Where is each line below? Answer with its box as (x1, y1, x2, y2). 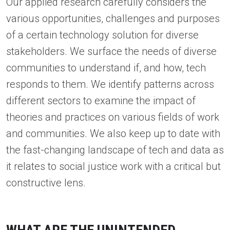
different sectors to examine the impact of (6, 94, 196, 107)
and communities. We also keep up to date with (6, 127, 220, 140)
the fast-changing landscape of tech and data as (6, 144, 224, 157)
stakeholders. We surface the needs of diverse (6, 45, 217, 58)
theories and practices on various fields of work (6, 111, 219, 124)
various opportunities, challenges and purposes (6, 12, 220, 25)
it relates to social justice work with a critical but (6, 160, 221, 173)
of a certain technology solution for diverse (6, 29, 199, 42)
